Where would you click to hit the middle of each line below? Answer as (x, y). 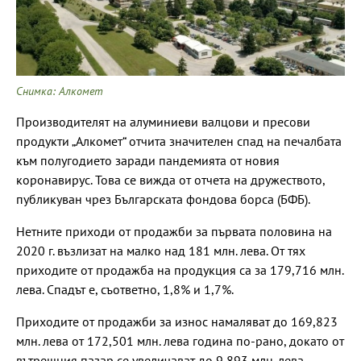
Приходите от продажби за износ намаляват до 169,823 (177, 321)
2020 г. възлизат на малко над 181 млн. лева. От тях (161, 250)
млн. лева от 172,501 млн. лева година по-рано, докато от (180, 340)
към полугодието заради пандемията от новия (148, 160)
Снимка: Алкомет (60, 91)
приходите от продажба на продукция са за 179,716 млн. (180, 270)
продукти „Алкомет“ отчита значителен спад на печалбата (179, 141)
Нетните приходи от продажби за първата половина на (174, 231)
